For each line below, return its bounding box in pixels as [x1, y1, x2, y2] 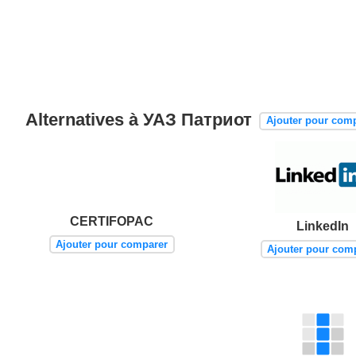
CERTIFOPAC [70, 215, 154, 229]
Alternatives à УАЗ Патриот [25, 110, 257, 130]
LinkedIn [296, 219, 350, 234]
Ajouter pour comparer [56, 238, 168, 250]
